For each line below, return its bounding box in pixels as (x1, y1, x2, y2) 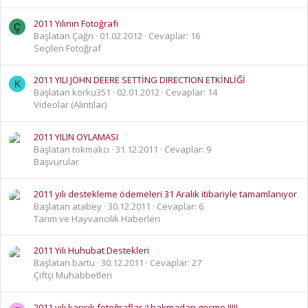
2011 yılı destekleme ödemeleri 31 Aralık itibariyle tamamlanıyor (34, 187, 297, 200)
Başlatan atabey (34, 199, 102, 212)
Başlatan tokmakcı (34, 143, 109, 156)
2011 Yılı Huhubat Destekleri (34, 244, 149, 257)
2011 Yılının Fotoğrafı (34, 16, 118, 30)
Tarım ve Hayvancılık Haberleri (34, 212, 160, 225)
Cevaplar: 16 (148, 29, 200, 42)
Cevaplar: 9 (164, 143, 211, 156)
